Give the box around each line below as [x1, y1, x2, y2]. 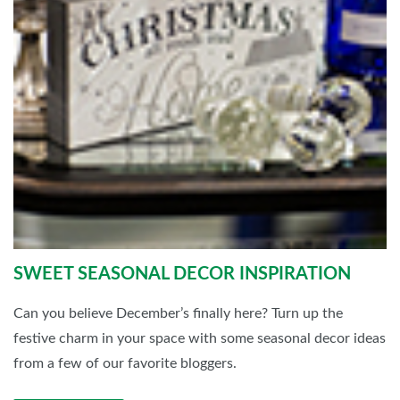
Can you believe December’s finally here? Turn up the [13, 305, 343, 321]
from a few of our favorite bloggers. [13, 355, 237, 371]
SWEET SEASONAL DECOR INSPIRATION [13, 264, 351, 283]
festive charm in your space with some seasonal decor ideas [13, 330, 386, 346]
